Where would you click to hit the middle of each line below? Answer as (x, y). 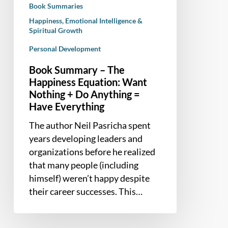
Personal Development (65, 48)
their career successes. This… (85, 191)
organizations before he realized (92, 151)
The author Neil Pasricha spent (90, 125)
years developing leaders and (85, 138)
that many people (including (83, 165)
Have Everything (66, 106)
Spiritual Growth (55, 30)
